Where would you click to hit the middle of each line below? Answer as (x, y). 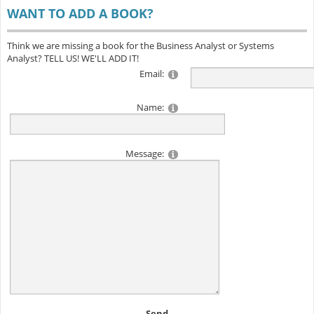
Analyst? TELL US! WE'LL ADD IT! (73, 59)
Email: (151, 74)
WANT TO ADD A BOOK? (80, 14)
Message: (144, 154)
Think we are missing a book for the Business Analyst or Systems (140, 46)
